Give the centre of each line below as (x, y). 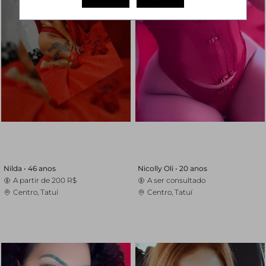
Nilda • (16, 168)
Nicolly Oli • (159, 168)
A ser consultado (176, 180)
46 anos (42, 168)
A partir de (32, 180)
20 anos (193, 168)
